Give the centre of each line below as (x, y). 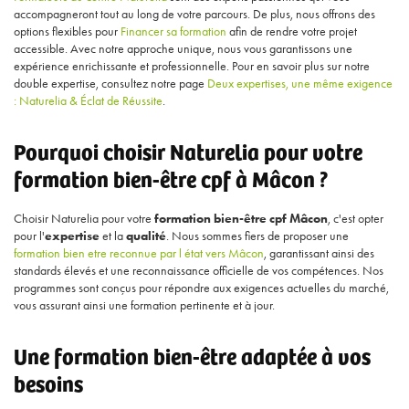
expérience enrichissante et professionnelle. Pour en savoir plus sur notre (192, 66)
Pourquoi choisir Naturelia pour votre (188, 151)
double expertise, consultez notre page (110, 84)
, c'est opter (356, 219)
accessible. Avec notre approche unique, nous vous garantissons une (183, 49)
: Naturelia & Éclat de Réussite (88, 101)
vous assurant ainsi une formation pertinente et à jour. (144, 305)
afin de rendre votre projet (292, 31)
